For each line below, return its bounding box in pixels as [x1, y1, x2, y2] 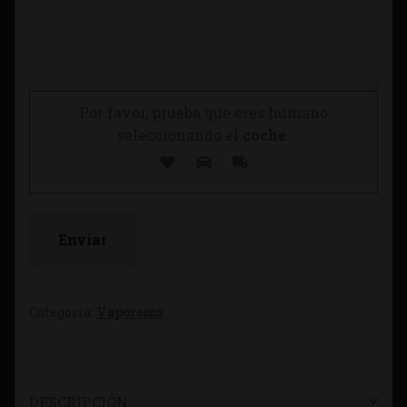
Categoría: [29, 303, 96, 322]
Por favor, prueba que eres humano [79, 102, 328, 122]
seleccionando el [117, 124, 239, 144]
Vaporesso [96, 303, 163, 322]
